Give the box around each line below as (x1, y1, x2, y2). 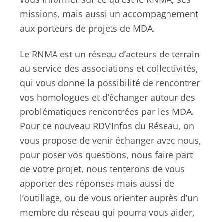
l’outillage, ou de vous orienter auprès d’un (20, 191, 198, 204)
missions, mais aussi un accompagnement (20, 7, 198, 20)
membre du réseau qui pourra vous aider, (20, 206, 195, 218)
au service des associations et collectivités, (20, 62, 198, 74)
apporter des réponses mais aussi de (20, 177, 174, 189)
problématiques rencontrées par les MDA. (20, 105, 194, 117)
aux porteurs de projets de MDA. (20, 22, 155, 34)
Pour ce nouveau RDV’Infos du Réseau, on (20, 119, 194, 132)
